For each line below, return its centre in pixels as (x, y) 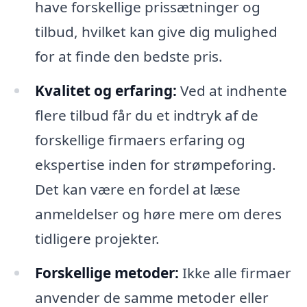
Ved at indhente (232, 91)
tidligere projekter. (97, 239)
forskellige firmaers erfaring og (140, 140)
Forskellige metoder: (107, 273)
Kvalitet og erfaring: (106, 91)
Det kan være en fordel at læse (137, 189)
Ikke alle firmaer (235, 273)
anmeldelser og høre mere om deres (158, 214)
